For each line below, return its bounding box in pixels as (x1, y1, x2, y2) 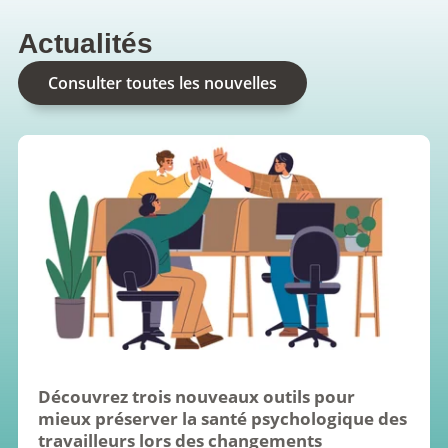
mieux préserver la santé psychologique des (38, 407, 407, 431)
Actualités (18, 28, 153, 60)
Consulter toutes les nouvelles (48, 72, 277, 95)
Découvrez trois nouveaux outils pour (38, 385, 355, 409)
